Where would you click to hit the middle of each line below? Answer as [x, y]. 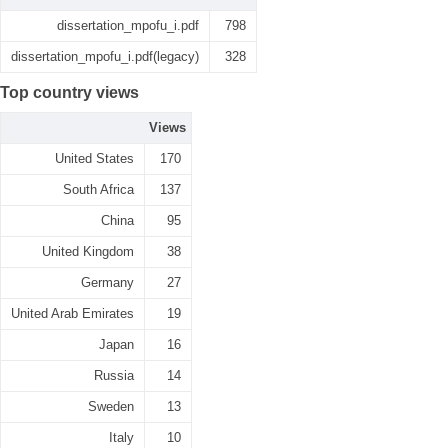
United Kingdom [88, 251]
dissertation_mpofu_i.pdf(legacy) [105, 56]
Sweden [111, 406]
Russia [114, 375]
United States [94, 158]
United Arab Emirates [72, 313]
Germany [107, 282]
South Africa [98, 189]
